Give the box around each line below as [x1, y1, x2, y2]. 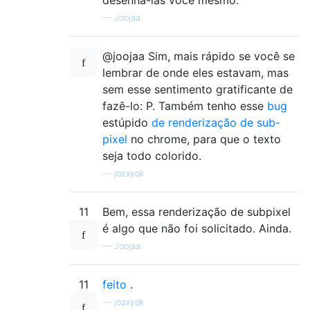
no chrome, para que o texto [127, 131, 281, 146]
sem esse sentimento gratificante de [102, 82, 293, 96]
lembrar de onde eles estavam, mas [102, 65, 289, 80]
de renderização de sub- [152, 115, 280, 129]
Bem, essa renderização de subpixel [102, 204, 291, 219]
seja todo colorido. [102, 148, 201, 163]
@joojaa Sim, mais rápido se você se [102, 48, 295, 63]
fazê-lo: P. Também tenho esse [102, 98, 267, 113]
